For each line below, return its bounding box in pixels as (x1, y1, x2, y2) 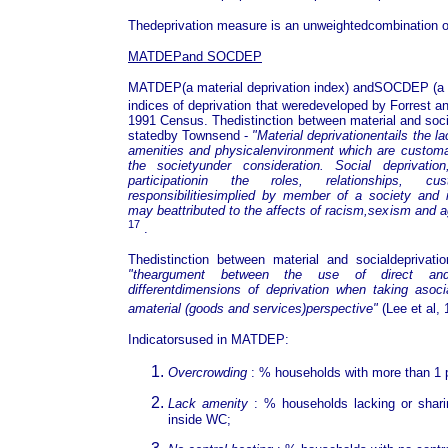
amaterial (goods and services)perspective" (128, 300, 378, 316)
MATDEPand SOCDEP (128, 48, 262, 64)
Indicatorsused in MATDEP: (128, 331, 289, 347)
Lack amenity (168, 395, 248, 411)
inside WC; (168, 411, 231, 427)
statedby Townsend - (128, 127, 253, 143)
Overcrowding (168, 364, 247, 380)
